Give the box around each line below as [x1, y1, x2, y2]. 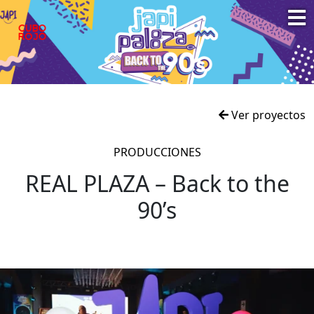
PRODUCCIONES [113, 144, 201, 160]
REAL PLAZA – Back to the [25, 168, 289, 198]
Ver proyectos [228, 107, 306, 123]
